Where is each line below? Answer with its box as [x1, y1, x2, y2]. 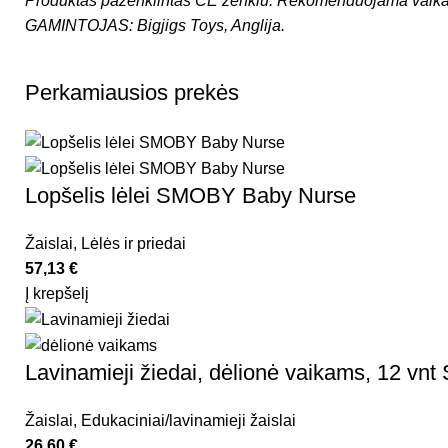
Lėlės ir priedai [81, 234, 186, 252]
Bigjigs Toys [137, 17, 224, 35]
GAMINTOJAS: [25, 17, 137, 35]
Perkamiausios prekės [25, 80, 239, 106]
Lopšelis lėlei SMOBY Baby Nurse [25, 182, 356, 208]
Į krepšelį [25, 284, 89, 302]
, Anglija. [224, 17, 285, 35]
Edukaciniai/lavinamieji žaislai [81, 412, 296, 430]
